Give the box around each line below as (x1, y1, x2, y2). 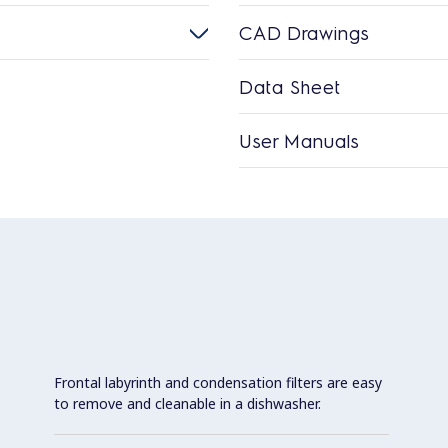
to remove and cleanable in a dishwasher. (54, 393, 321, 413)
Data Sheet (239, 73, 341, 99)
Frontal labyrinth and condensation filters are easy (54, 372, 382, 392)
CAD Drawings (239, 19, 369, 45)
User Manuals (239, 127, 359, 153)
